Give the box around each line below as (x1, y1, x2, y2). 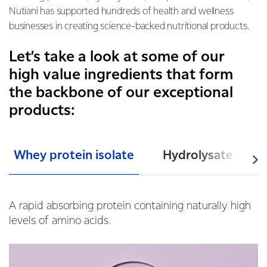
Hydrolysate (163, 150, 233, 162)
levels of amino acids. (9, 215, 111, 226)
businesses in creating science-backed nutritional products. (9, 21, 250, 32)
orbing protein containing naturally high (63, 200, 251, 212)
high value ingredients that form (9, 67, 233, 82)
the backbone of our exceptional (9, 85, 233, 100)
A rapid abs (9, 200, 63, 212)
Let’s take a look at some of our (9, 49, 225, 64)
